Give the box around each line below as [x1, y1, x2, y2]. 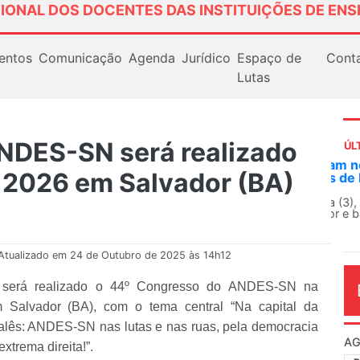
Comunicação [38, 49, 122, 66]
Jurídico [181, 49, 231, 66]
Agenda [128, 49, 175, 66]
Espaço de [236, 49, 301, 66]
